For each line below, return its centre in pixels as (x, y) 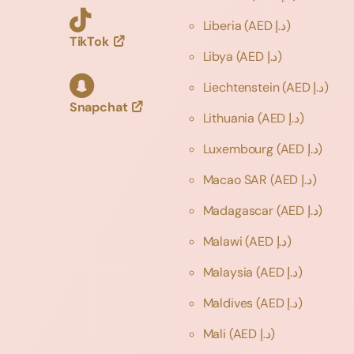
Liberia (224, 25)
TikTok (89, 41)
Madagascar (239, 210)
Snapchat (98, 107)
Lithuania (230, 118)
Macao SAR (236, 179)
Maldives (230, 303)
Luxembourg (239, 149)
